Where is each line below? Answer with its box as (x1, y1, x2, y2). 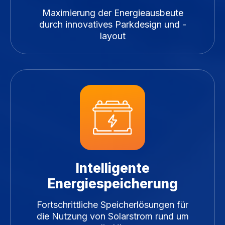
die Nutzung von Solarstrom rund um (36, 211, 189, 222)
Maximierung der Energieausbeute (42, 8, 183, 19)
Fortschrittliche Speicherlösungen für (37, 199, 188, 210)
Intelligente (75, 160, 150, 176)
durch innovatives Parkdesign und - (39, 19, 186, 30)
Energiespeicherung (47, 176, 178, 192)
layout (99, 31, 126, 42)
